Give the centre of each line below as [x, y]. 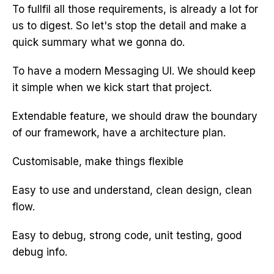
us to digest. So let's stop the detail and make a [129, 26]
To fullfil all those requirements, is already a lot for [135, 9]
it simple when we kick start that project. [112, 87]
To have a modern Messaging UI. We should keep [134, 71]
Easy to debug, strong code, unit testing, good [127, 235]
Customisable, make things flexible [98, 161]
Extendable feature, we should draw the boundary [135, 116]
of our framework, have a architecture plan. [119, 133]
